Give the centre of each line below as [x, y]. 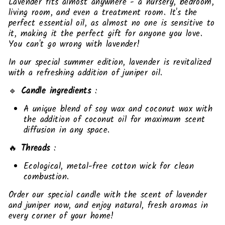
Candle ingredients [56, 91]
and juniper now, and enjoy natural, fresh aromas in [108, 205]
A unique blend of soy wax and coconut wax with [118, 109]
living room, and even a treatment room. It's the [103, 13]
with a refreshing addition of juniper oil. [86, 73]
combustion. [46, 177]
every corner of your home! [61, 216]
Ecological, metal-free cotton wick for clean [109, 166]
